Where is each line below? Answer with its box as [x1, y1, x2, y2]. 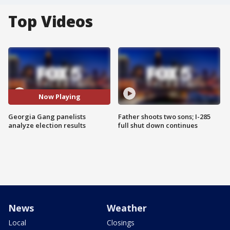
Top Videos [8, 11, 93, 32]
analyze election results [8, 120, 86, 130]
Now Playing [38, 92, 81, 102]
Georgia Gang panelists [8, 111, 86, 121]
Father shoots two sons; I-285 [118, 111, 210, 121]
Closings [107, 217, 135, 227]
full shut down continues [118, 120, 198, 130]
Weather [107, 201, 147, 214]
